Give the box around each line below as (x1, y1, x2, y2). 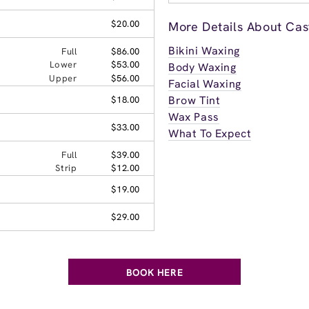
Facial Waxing (168, 76, 241, 91)
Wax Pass (168, 109, 219, 124)
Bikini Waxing (168, 43, 240, 58)
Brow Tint (168, 92, 221, 108)
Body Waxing (168, 59, 237, 74)
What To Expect (168, 126, 252, 141)
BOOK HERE (126, 266, 183, 279)
